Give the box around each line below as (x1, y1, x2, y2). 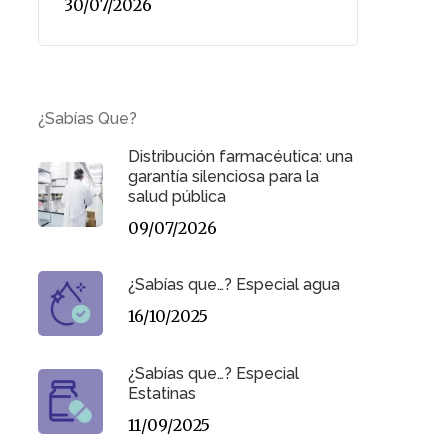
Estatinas (127, 383, 196, 403)
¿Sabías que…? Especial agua (127, 275, 340, 295)
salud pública (127, 186, 226, 206)
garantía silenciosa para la (127, 166, 319, 186)
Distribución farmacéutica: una (127, 146, 353, 166)
